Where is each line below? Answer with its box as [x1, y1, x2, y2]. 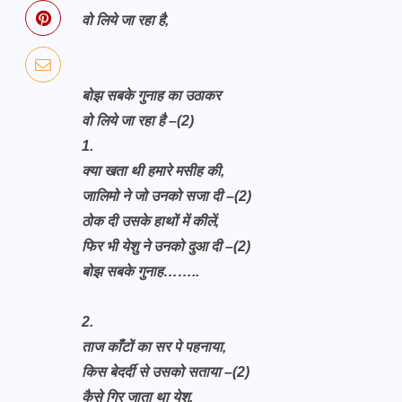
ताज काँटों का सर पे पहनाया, [82, 339, 226, 354]
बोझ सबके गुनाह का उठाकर [82, 88, 224, 103]
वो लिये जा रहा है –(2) [82, 113, 194, 128]
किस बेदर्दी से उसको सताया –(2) [82, 364, 249, 380]
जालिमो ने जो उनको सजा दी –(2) [82, 188, 251, 204]
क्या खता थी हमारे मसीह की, [82, 163, 224, 179]
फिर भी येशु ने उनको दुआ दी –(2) [82, 239, 250, 254]
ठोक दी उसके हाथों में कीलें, [82, 214, 219, 229]
